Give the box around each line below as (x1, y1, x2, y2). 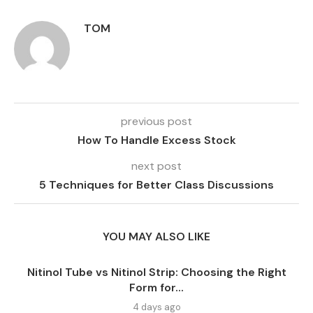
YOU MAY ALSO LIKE (103, 228, 210, 244)
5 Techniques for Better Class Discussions (39, 177, 274, 192)
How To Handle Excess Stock (77, 132, 236, 147)
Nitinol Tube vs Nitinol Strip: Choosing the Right (27, 264, 286, 279)
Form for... (129, 279, 184, 295)
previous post (121, 113, 192, 129)
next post (131, 158, 182, 173)
